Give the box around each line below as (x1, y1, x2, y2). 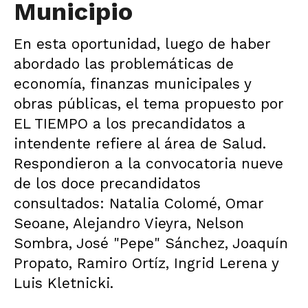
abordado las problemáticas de (14, 55, 234, 72)
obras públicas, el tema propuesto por (14, 95, 284, 112)
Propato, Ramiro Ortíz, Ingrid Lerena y (14, 254, 278, 272)
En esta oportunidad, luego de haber (14, 35, 271, 52)
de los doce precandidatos (14, 175, 201, 192)
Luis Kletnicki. (14, 274, 113, 291)
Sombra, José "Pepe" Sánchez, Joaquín (14, 234, 288, 252)
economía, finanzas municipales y (14, 75, 251, 92)
